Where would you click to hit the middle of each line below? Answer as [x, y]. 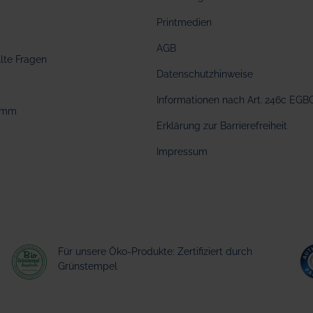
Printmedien [184, 23]
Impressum [182, 152]
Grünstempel [88, 267]
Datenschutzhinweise [205, 74]
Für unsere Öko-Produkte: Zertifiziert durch [155, 252]
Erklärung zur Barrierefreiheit [222, 126]
